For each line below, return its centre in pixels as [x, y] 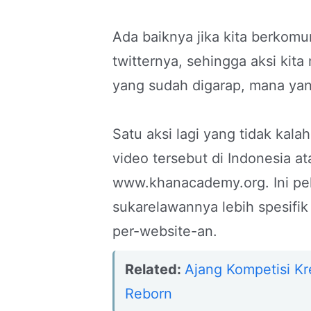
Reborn [149, 294]
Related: [155, 269]
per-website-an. [165, 231]
